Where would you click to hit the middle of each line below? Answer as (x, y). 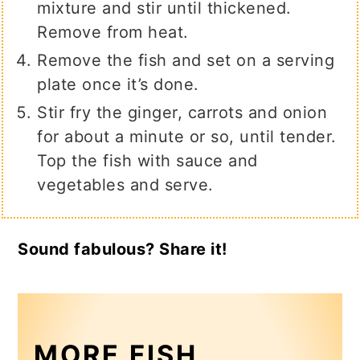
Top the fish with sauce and (147, 161)
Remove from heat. (113, 33)
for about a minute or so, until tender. (187, 137)
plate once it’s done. (121, 85)
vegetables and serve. (125, 185)
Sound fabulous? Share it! (123, 250)
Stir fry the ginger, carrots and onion (182, 113)
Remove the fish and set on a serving (186, 61)
